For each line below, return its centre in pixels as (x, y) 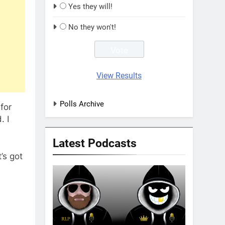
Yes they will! (90, 7)
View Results (119, 75)
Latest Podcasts (95, 143)
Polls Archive (82, 104)
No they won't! (92, 27)
